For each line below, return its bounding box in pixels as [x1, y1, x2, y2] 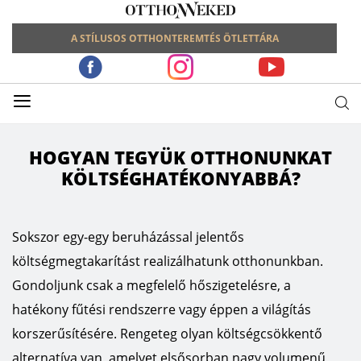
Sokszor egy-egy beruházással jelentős [12, 228, 244, 246]
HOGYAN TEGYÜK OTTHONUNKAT [29, 145, 332, 169]
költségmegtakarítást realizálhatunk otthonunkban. [12, 252, 323, 270]
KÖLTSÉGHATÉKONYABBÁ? [60, 166, 301, 190]
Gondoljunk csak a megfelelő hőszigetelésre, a [12, 276, 291, 294]
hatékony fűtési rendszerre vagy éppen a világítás [12, 301, 311, 318]
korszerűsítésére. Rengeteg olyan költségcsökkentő [12, 325, 322, 342]
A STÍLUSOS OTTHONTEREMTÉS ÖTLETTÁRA [70, 31, 279, 45]
